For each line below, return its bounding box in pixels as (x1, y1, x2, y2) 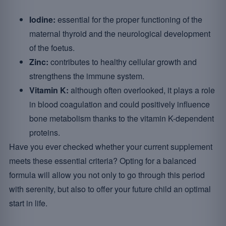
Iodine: (29, 14, 55, 25)
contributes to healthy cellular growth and (48, 56, 197, 68)
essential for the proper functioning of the (55, 14, 202, 25)
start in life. (9, 197, 47, 209)
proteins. (29, 127, 60, 138)
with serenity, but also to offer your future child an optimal (9, 183, 211, 195)
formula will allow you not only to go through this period (9, 169, 205, 181)
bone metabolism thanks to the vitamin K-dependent (29, 112, 214, 124)
